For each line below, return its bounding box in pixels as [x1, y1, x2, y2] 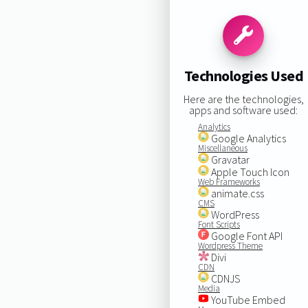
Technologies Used [184, 66, 304, 86]
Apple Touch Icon [208, 164, 289, 179]
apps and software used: [189, 102, 298, 117]
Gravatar [208, 152, 250, 166]
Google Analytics [208, 131, 286, 145]
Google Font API [208, 228, 283, 243]
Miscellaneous [197, 142, 247, 154]
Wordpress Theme [197, 239, 263, 252]
